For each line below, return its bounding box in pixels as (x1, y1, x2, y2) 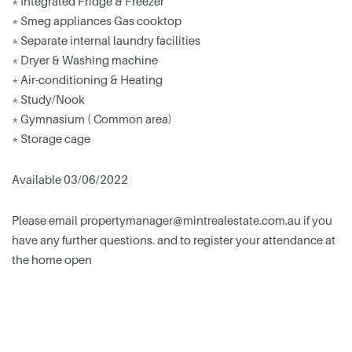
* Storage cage (12, 131, 90, 146)
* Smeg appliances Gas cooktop (12, 13, 181, 28)
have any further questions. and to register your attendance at (12, 233, 335, 247)
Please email (12, 213, 80, 228)
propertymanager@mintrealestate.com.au (80, 213, 301, 228)
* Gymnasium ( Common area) (12, 112, 172, 126)
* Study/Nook (12, 92, 85, 107)
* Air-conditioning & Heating (12, 72, 163, 87)
